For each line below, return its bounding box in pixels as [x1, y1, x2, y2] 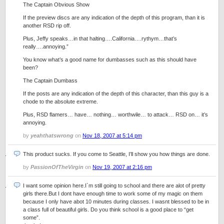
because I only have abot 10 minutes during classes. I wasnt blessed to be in [23, 198, 209, 204]
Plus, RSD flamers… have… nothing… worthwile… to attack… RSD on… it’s [23, 111, 208, 117]
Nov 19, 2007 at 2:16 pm [92, 164, 152, 170]
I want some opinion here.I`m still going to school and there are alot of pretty [23, 182, 205, 188]
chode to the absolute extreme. [23, 98, 98, 104]
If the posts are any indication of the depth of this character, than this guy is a [23, 90, 208, 96]
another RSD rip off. [23, 22, 71, 28]
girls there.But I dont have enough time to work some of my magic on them [23, 190, 202, 196]
